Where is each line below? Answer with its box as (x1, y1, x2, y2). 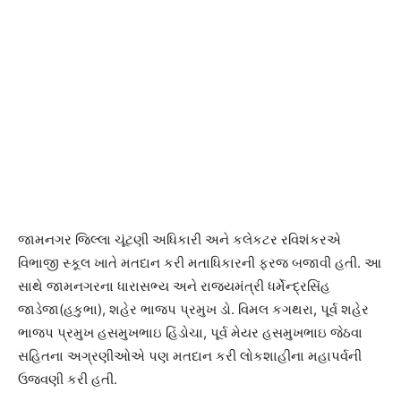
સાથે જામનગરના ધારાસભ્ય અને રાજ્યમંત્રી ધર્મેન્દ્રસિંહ (18, 277, 330, 295)
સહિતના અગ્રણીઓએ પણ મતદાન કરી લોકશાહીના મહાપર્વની (18, 347, 362, 365)
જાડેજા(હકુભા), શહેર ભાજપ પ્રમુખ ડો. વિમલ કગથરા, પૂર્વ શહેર (18, 301, 369, 319)
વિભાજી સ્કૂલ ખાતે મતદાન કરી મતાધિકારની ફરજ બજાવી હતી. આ (18, 254, 381, 272)
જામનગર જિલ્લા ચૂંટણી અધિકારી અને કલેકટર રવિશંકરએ (18, 231, 341, 249)
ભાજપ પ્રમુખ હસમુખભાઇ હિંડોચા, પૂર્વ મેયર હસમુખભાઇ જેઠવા (18, 324, 363, 342)
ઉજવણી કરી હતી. (18, 371, 117, 388)
